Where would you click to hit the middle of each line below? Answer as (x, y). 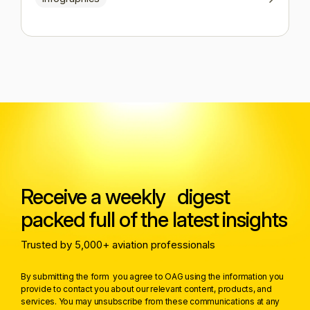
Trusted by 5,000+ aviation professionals (118, 244)
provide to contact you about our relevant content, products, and (146, 289)
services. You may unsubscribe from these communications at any (151, 301)
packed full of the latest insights (154, 219)
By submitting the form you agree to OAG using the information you (153, 276)
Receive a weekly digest (125, 196)
